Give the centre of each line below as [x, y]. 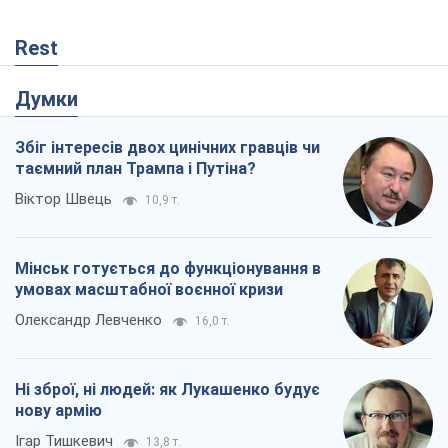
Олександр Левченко [88, 121]
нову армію [58, 212]
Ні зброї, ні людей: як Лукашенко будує [167, 191]
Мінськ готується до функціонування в [168, 70]
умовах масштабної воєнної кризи [149, 91]
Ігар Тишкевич [64, 242]
